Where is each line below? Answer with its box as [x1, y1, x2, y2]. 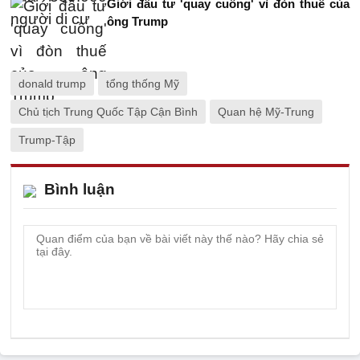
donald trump [18, 76, 86, 90]
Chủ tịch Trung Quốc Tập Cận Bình [18, 104, 198, 118]
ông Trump [107, 14, 168, 28]
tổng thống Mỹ [106, 76, 179, 90]
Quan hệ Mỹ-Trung [218, 104, 314, 118]
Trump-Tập [18, 133, 76, 146]
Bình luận [44, 180, 115, 198]
